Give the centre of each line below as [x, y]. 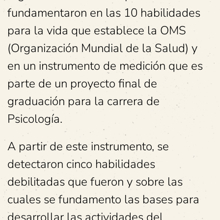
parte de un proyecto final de [82, 83]
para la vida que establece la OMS [97, 30]
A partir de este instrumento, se [88, 146]
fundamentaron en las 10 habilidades [104, 13]
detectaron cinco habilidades [81, 164]
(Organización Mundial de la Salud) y [102, 48]
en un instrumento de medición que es [105, 66]
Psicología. [35, 119]
